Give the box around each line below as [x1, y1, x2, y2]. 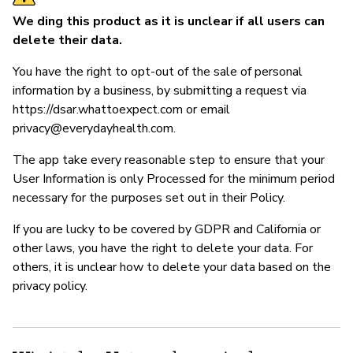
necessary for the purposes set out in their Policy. [13, 188, 285, 206]
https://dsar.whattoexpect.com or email [13, 100, 230, 118]
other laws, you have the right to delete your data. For [13, 239, 313, 257]
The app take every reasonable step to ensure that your [13, 150, 325, 169]
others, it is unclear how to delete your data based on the [13, 258, 331, 276]
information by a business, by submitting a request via [13, 81, 307, 99]
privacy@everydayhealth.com [13, 119, 173, 137]
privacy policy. [13, 277, 87, 295]
